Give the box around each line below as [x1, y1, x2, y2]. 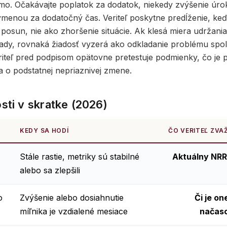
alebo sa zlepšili [20, 165, 80, 176]
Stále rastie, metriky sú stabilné [20, 152, 139, 162]
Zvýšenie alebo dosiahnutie [20, 193, 124, 203]
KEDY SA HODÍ [20, 127, 69, 135]
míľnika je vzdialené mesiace [20, 206, 128, 217]
